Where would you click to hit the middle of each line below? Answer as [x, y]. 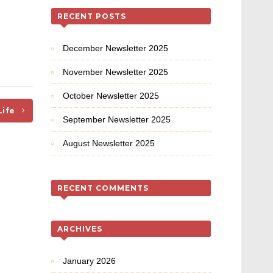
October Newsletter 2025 [111, 96]
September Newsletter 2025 [116, 119]
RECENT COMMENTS [103, 188]
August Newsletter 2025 [108, 143]
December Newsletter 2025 [115, 48]
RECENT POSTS [91, 16]
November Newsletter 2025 [115, 72]
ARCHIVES [80, 229]
